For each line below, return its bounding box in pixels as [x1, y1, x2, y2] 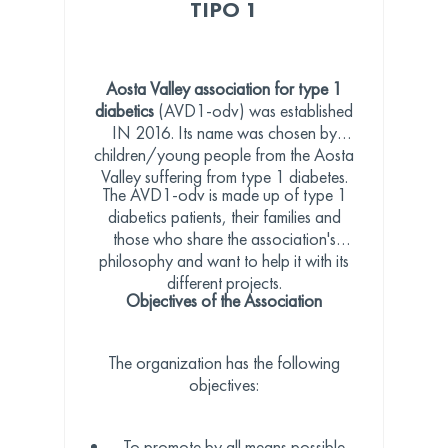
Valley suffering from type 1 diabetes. [100, 165, 348, 189]
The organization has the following [108, 351, 340, 375]
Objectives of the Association [126, 289, 322, 313]
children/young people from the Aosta [94, 143, 354, 167]
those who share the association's [112, 227, 336, 251]
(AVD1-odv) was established [154, 99, 353, 123]
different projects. [166, 271, 282, 295]
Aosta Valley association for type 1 [106, 77, 342, 101]
